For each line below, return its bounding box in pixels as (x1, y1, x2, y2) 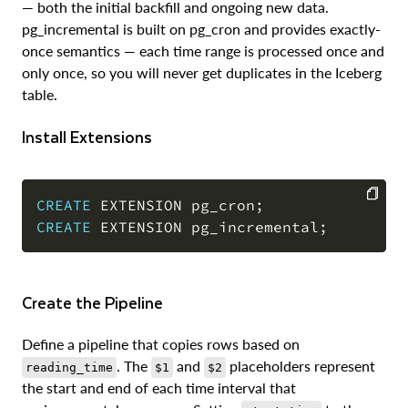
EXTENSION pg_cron (91, 196, 255, 215)
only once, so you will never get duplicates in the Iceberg (22, 64, 382, 82)
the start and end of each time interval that (22, 379, 296, 397)
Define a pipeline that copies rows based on (22, 335, 300, 353)
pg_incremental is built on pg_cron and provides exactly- (22, 20, 381, 38)
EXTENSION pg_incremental (91, 218, 319, 237)
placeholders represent (226, 357, 375, 375)
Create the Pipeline (32, 290, 163, 316)
